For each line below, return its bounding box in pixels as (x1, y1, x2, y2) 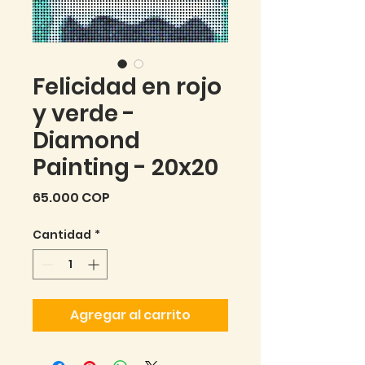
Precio (109, 187, 152, 206)
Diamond (33, 124, 140, 156)
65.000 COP (33, 187, 110, 207)
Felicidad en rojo (33, 70, 222, 103)
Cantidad (33, 226, 91, 243)
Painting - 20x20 (33, 151, 218, 183)
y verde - (33, 97, 135, 130)
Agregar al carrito (70, 305, 191, 324)
